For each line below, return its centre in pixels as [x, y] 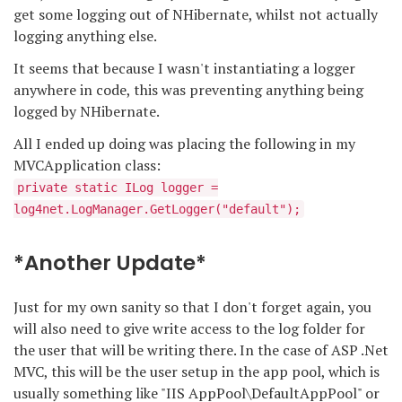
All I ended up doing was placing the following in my [184, 144]
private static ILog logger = [118, 188]
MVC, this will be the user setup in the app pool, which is [197, 371]
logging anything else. [85, 36]
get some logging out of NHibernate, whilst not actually [196, 14]
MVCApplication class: [87, 165]
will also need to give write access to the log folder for [189, 328]
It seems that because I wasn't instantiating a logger [184, 68]
